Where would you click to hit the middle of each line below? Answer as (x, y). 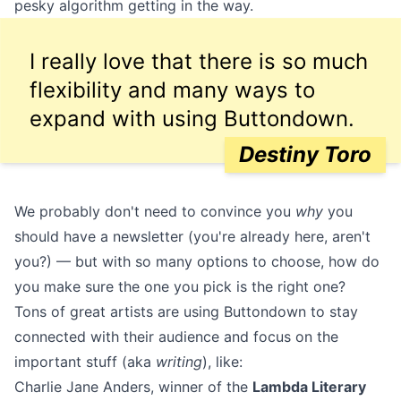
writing (179, 362)
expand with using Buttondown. (192, 119)
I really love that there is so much (199, 61)
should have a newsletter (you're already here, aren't (192, 236)
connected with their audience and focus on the (176, 337)
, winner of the (201, 387)
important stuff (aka (85, 362)
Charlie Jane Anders (82, 387)
